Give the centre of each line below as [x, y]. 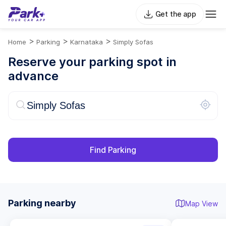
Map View [202, 203]
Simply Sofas [133, 42]
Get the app [176, 14]
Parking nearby [42, 203]
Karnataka [87, 42]
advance [33, 76]
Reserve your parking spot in [92, 62]
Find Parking [113, 150]
